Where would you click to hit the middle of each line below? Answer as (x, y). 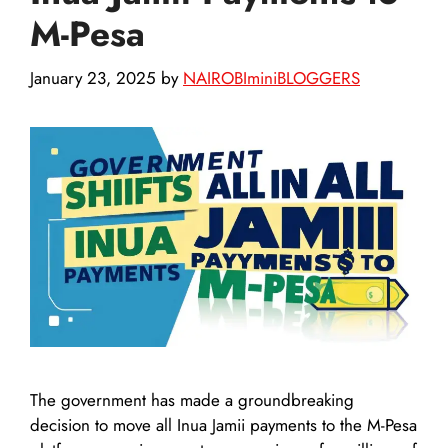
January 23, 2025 (93, 78)
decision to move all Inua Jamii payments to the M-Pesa (223, 424)
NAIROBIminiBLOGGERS (271, 78)
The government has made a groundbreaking (192, 399)
